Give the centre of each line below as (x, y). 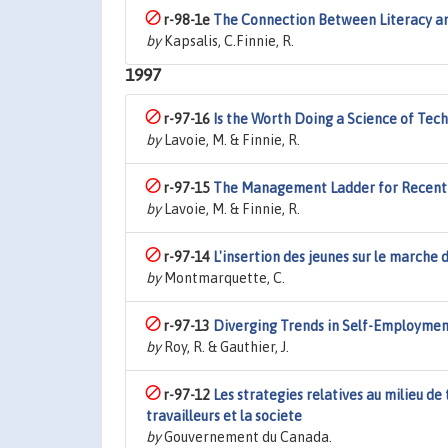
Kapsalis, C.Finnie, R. (227, 41)
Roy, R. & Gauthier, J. (225, 347)
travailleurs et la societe (224, 416)
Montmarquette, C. (223, 278)
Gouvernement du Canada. (246, 437)
